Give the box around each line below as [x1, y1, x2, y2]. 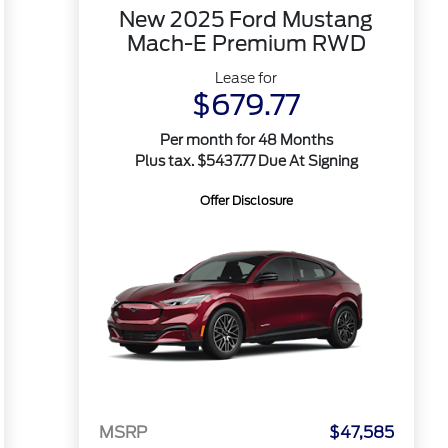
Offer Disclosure [199, 193, 293, 208]
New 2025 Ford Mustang [119, 7, 374, 32]
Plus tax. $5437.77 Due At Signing [134, 153, 358, 169]
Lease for [215, 70, 278, 86]
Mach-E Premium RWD [126, 31, 366, 56]
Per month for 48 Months [159, 132, 333, 148]
